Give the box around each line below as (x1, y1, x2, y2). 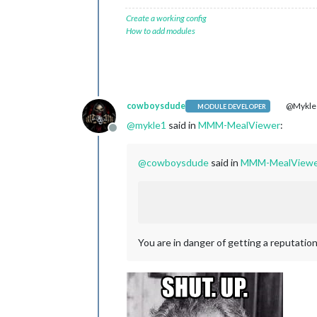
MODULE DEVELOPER (197, 102, 267, 110)
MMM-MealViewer (198, 119, 280, 131)
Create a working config (126, 13, 207, 23)
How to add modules (126, 25, 195, 36)
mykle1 (135, 119, 166, 131)
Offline (112, 128, 146, 142)
